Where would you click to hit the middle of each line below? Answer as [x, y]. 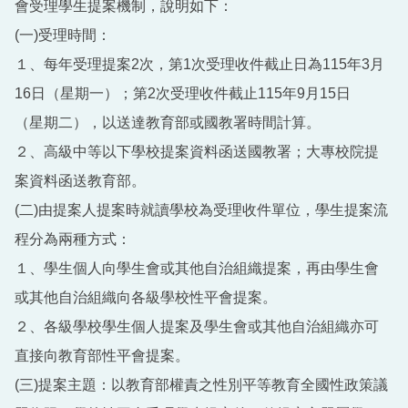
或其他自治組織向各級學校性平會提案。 [146, 297]
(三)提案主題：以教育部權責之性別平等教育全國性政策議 [201, 384]
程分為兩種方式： [73, 239]
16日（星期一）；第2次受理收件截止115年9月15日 [183, 93]
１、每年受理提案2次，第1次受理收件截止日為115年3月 [199, 64]
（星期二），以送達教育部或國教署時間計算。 [168, 122]
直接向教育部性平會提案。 [102, 355]
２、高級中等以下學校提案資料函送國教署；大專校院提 [197, 151]
